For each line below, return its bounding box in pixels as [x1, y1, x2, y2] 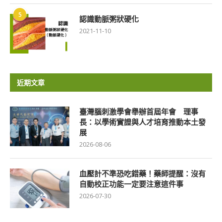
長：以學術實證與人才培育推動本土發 [79, 117, 206, 127]
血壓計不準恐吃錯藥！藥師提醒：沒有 [79, 168, 206, 179]
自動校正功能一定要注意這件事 [79, 179, 183, 189]
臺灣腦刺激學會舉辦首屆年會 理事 [79, 107, 198, 117]
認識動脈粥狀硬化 [79, 14, 139, 24]
